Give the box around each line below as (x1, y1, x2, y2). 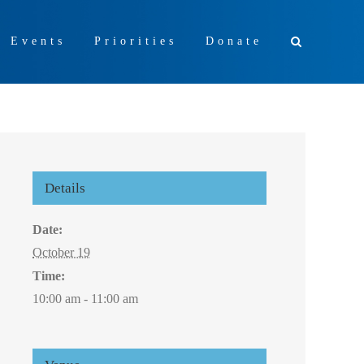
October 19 (32, 245, 90, 259)
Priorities (94, 35, 177, 47)
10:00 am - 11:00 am (32, 292, 138, 305)
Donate (206, 35, 262, 47)
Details (45, 180, 85, 196)
